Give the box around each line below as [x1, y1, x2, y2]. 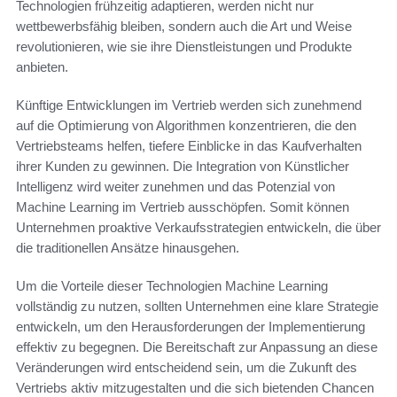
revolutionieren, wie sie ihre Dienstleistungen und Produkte [16, 38, 352, 54]
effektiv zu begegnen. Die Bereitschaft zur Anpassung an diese [16, 339, 378, 354]
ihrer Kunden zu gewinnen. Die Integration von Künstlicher [16, 158, 349, 174]
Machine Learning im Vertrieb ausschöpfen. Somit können [16, 198, 349, 214]
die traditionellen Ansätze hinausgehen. [16, 239, 239, 255]
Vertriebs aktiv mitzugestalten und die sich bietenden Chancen [16, 379, 374, 395]
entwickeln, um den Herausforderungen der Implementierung [16, 318, 365, 334]
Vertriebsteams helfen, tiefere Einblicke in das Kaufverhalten [16, 137, 362, 153]
